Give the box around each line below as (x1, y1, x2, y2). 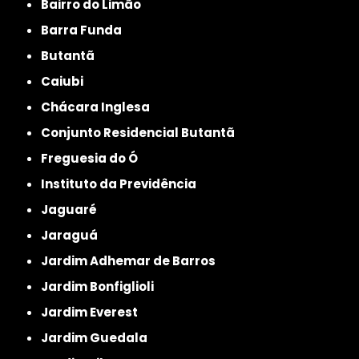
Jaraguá (48, 226, 99, 244)
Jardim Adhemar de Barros (48, 252, 216, 269)
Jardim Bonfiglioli (48, 277, 155, 295)
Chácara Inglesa (50, 98, 151, 115)
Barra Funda (49, 21, 123, 38)
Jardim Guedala (48, 329, 148, 346)
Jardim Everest (48, 303, 139, 321)
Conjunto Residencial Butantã (50, 123, 236, 141)
